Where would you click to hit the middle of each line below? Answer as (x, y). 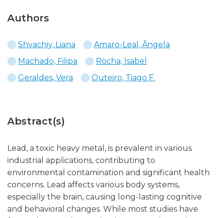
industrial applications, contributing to (81, 160)
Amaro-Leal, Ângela (132, 45)
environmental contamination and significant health (109, 173)
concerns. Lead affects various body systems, (93, 185)
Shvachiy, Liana (47, 45)
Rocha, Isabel (121, 61)
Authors (28, 18)
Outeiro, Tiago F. (123, 78)
